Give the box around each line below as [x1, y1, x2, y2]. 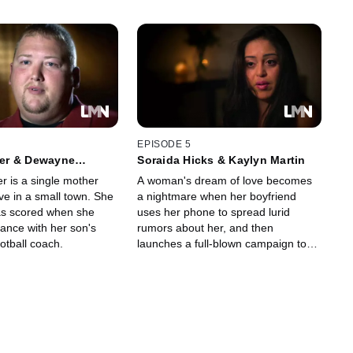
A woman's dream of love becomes [137, 174, 313, 188]
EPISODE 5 [137, 139, 191, 150]
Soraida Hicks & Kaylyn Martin [137, 154, 306, 167]
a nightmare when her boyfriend [137, 190, 297, 203]
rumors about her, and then [137, 221, 274, 235]
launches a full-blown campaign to [137, 237, 307, 251]
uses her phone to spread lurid [137, 206, 291, 219]
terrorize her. [137, 253, 202, 266]
